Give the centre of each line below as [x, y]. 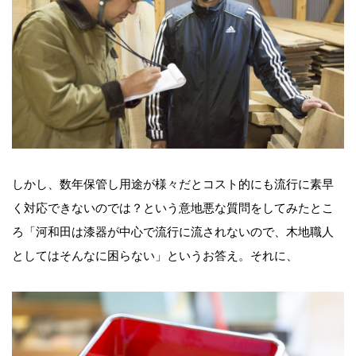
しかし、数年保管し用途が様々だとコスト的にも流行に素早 [173, 184]
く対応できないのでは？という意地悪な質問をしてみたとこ [173, 208]
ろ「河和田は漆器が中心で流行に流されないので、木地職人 [173, 232]
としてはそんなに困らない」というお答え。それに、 [155, 256]
